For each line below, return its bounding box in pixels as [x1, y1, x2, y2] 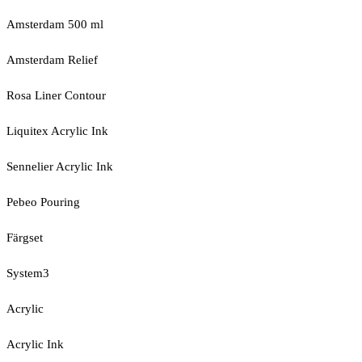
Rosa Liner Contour [6, 89, 106, 102]
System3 [6, 267, 49, 280]
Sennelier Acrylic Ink [6, 160, 113, 173]
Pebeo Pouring [6, 196, 80, 208]
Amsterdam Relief [6, 53, 98, 66]
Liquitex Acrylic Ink [6, 124, 108, 137]
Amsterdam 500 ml [6, 18, 103, 31]
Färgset [6, 231, 43, 244]
